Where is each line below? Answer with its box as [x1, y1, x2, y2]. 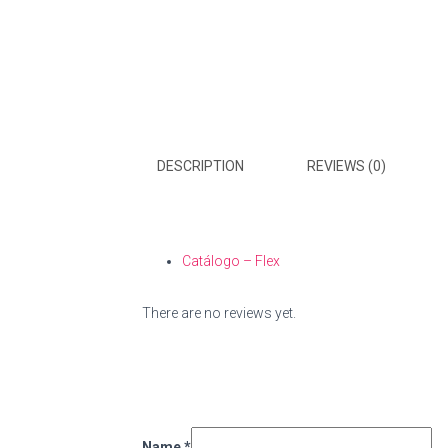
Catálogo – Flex [182, 253, 280, 269]
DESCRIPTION [157, 158, 244, 174]
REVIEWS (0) [307, 158, 386, 174]
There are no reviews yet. [142, 305, 296, 321]
